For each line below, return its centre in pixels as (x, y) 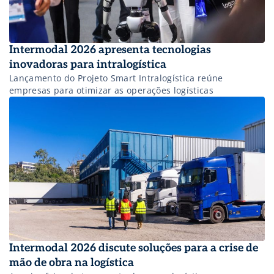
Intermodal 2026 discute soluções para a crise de (134, 248)
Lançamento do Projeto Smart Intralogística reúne (116, 78)
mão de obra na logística (72, 262)
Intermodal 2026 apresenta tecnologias (110, 50)
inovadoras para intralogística (88, 65)
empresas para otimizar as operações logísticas (112, 91)
